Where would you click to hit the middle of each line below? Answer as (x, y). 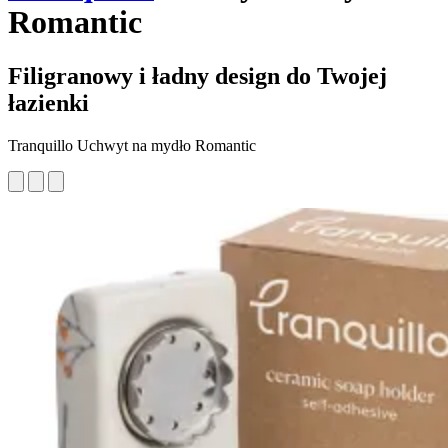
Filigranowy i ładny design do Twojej (197, 75)
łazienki (48, 102)
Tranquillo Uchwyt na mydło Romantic (132, 145)
